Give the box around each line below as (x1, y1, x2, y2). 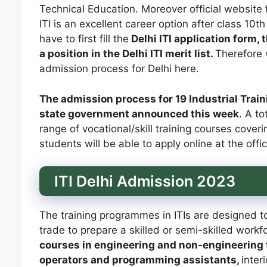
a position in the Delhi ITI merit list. (39, 48, 215, 60)
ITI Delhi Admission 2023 (54, 172, 235, 191)
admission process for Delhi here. (39, 63, 199, 75)
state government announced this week (39, 107, 239, 120)
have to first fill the (39, 33, 129, 45)
